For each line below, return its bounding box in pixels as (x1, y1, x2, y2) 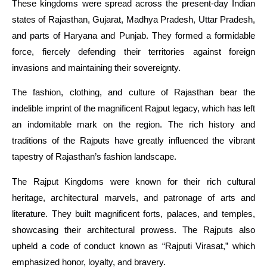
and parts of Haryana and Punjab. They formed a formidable (12, 30, 255, 41)
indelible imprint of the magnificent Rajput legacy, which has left (12, 103, 255, 114)
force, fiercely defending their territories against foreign (12, 46, 255, 57)
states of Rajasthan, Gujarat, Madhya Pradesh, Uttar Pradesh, (12, 14, 255, 24)
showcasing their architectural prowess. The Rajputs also (12, 224, 255, 235)
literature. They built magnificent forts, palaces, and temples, (12, 208, 255, 219)
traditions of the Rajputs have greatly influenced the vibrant (12, 135, 255, 146)
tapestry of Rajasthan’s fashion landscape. (12, 151, 176, 162)
